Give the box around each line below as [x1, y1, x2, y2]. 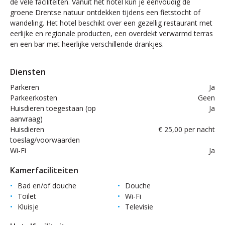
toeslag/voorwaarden [10, 135, 80, 145]
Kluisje [18, 202, 39, 211]
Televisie [125, 202, 153, 211]
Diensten [10, 66, 46, 77]
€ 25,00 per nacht [158, 125, 215, 134]
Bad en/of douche [18, 181, 76, 190]
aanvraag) [10, 114, 43, 124]
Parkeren [10, 82, 39, 92]
